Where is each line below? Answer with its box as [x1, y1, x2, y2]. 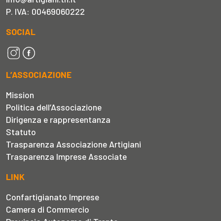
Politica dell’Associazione [6, 101, 102, 112]
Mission [6, 89, 34, 100]
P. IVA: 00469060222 [6, 5, 85, 17]
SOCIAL [6, 26, 36, 37]
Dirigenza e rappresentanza [6, 113, 110, 125]
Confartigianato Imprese [6, 191, 99, 202]
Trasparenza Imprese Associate [6, 150, 127, 162]
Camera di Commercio [6, 203, 89, 215]
